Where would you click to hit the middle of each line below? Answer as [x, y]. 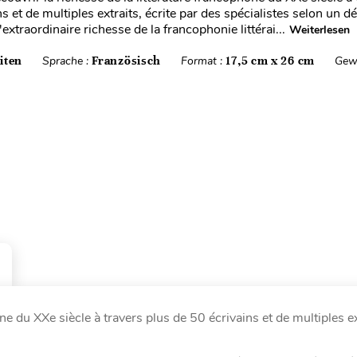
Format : [204, 61]
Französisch [127, 61]
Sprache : [67, 61]
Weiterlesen [319, 30]
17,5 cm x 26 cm [270, 61]
